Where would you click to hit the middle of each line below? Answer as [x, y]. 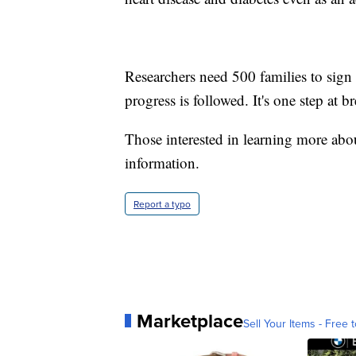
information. [162, 162]
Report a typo [162, 203]
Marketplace [190, 320]
